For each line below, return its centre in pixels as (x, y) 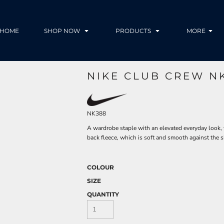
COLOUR (100, 167)
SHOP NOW (63, 31)
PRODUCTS (134, 31)
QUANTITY (103, 194)
